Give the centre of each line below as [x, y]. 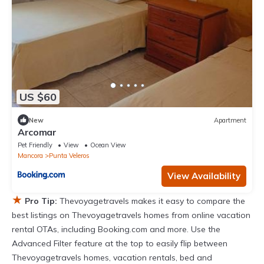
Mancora [30, 156]
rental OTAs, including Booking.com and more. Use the [116, 230]
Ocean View [108, 145]
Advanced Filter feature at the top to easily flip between [120, 244]
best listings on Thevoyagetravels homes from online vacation [131, 215]
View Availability [204, 176]
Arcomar [37, 132]
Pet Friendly [35, 145]
